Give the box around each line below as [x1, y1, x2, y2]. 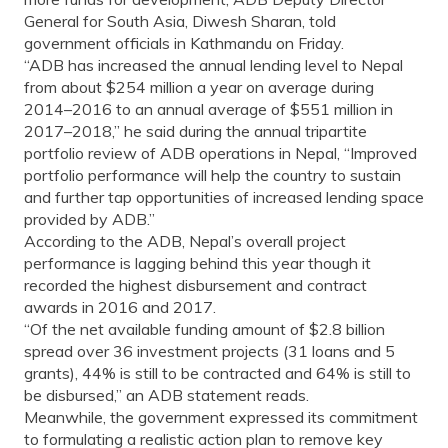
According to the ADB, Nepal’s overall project [24, 230, 346, 251]
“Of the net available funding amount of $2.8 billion [24, 318, 385, 339]
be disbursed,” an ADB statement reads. [24, 384, 309, 405]
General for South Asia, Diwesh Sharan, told [24, 10, 336, 31]
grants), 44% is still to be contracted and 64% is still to [24, 362, 411, 383]
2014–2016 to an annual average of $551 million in [24, 98, 393, 119]
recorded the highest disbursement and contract [24, 274, 367, 295]
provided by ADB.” [24, 208, 155, 229]
